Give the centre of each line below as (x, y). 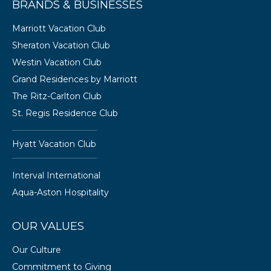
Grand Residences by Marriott (75, 79)
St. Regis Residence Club (65, 113)
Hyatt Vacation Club (54, 144)
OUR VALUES (48, 226)
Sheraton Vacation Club (61, 45)
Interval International (56, 175)
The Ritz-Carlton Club (57, 96)
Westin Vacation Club (57, 62)
